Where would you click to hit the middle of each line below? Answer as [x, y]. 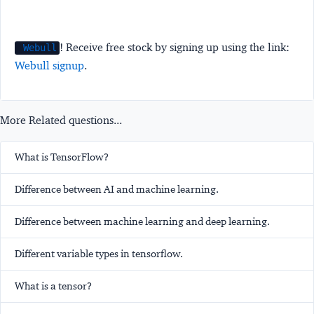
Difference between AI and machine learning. [117, 190]
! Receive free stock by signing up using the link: [175, 48]
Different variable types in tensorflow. [99, 254]
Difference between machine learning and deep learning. [142, 222]
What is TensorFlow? [62, 157]
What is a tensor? [53, 286]
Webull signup [49, 66]
